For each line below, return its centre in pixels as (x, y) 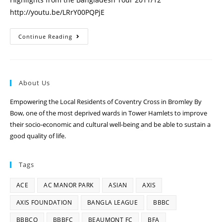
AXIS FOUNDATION (44, 202)
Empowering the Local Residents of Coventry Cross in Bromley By (106, 102)
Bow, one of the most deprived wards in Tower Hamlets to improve (109, 113)
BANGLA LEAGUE (113, 202)
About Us (34, 83)
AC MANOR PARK (69, 185)
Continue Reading (45, 36)
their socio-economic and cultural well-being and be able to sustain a (110, 124)
